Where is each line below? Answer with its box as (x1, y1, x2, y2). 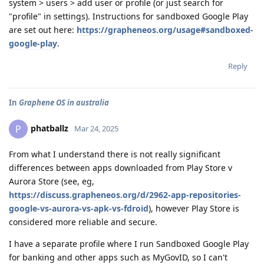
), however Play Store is (148, 203, 239, 214)
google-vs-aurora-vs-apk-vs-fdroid (9, 203, 148, 214)
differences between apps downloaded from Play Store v (9, 162, 232, 173)
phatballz (31, 122, 68, 134)
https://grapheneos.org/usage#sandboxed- (77, 24, 253, 35)
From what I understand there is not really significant (9, 148, 220, 160)
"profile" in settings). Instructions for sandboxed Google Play (9, 11, 248, 22)
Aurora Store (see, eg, (9, 176, 94, 187)
